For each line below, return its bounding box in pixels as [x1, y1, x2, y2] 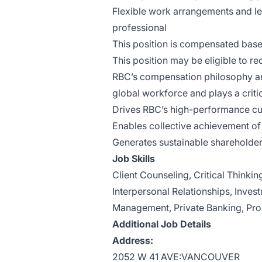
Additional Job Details [112, 218, 211, 230]
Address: [112, 235, 153, 246]
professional [112, 22, 167, 33]
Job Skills [112, 153, 155, 164]
